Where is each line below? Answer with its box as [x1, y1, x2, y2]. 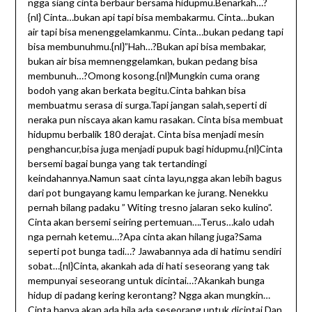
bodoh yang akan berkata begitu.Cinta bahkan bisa [27, 84, 246, 97]
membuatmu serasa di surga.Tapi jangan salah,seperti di [27, 99, 267, 111]
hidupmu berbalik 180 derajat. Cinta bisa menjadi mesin [27, 128, 264, 141]
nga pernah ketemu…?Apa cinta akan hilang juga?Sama [27, 231, 262, 243]
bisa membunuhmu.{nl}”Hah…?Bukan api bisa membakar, [27, 40, 266, 53]
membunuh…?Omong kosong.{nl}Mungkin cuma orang [27, 70, 260, 82]
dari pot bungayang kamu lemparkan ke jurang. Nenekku [27, 187, 268, 199]
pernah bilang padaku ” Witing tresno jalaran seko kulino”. [27, 201, 272, 214]
